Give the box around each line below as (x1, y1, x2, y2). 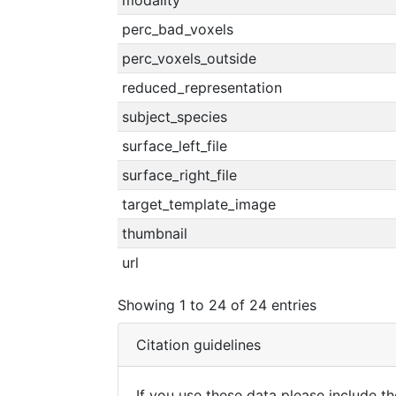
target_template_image (121, 195, 276, 213)
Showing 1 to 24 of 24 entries (118, 295, 316, 314)
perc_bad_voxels (121, 20, 233, 38)
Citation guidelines (136, 336, 261, 354)
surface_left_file (121, 137, 227, 155)
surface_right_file (121, 166, 237, 184)
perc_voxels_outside (121, 49, 256, 67)
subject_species (121, 108, 227, 126)
